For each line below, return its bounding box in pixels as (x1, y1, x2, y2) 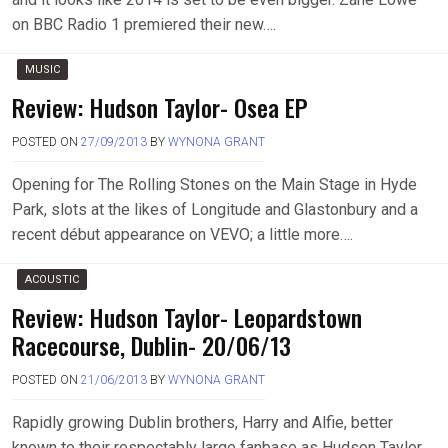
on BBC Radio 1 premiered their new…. (12, 15, 276, 35)
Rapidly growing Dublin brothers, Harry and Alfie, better (12, 413, 393, 433)
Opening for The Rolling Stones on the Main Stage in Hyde (12, 175, 417, 195)
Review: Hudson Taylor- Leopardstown (12, 299, 362, 336)
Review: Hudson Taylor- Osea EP (12, 89, 308, 126)
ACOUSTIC (25, 273, 79, 287)
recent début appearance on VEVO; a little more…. (12, 225, 353, 245)
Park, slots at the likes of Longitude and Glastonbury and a (12, 200, 418, 220)
